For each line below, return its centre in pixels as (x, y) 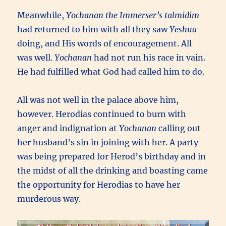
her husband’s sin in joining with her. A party (108, 143)
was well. (36, 58)
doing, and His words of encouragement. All (105, 44)
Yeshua (183, 30)
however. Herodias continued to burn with (102, 114)
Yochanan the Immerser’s (115, 15)
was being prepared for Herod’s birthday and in (112, 157)
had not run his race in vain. (149, 58)
